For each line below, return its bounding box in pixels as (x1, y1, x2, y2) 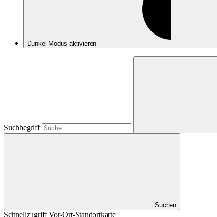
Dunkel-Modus (27, 40, 69, 47)
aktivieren (69, 40, 98, 47)
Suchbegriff (4, 124, 42, 132)
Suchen (155, 201, 176, 209)
